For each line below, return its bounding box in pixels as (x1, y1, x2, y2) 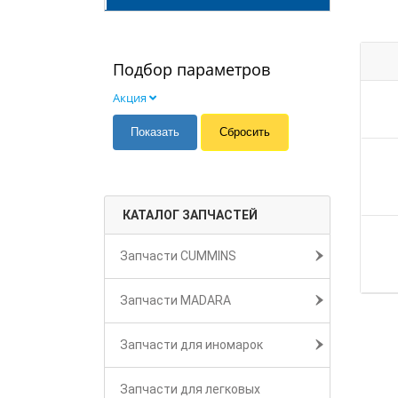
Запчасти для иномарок (120, 338, 263, 352)
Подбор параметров (113, 59, 270, 80)
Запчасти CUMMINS (120, 249, 236, 263)
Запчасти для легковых (120, 382, 260, 396)
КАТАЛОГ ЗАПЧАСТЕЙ (123, 208, 258, 222)
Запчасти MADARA (120, 293, 231, 307)
